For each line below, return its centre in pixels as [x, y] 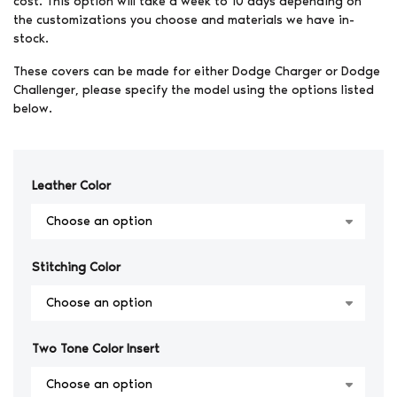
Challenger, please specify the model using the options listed [194, 90]
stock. [31, 38]
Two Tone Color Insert [96, 348]
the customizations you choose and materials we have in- [184, 19]
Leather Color [71, 185]
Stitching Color [76, 267]
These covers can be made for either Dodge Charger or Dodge [197, 71]
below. [33, 108]
